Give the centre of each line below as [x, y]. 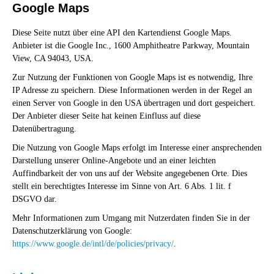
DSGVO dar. [35, 199]
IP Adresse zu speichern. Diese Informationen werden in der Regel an [132, 91]
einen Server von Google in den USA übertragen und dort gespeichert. [134, 103]
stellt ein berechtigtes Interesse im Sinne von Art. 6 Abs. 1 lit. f [122, 187]
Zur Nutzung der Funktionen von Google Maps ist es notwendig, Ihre [132, 78]
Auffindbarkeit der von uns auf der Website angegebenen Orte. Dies [130, 174]
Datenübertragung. [44, 129]
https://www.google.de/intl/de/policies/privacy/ [93, 244]
